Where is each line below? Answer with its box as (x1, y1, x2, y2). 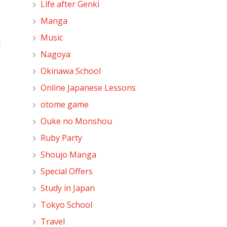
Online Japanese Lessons (41, 82, 136, 93)
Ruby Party (41, 132, 83, 143)
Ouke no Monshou (41, 115, 112, 127)
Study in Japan (41, 182, 95, 194)
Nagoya (41, 48, 71, 60)
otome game (41, 98, 89, 110)
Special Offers (41, 165, 93, 177)
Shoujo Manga (41, 148, 97, 160)
